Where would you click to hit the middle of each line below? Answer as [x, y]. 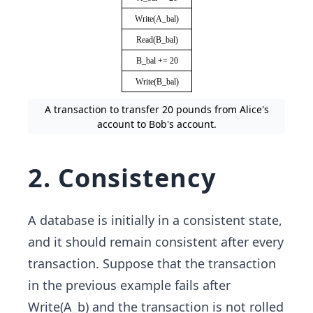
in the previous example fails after [129, 285]
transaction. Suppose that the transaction [152, 263]
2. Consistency [122, 178]
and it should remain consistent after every [156, 242]
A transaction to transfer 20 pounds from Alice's [156, 109]
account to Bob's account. [156, 124]
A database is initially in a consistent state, [155, 220]
